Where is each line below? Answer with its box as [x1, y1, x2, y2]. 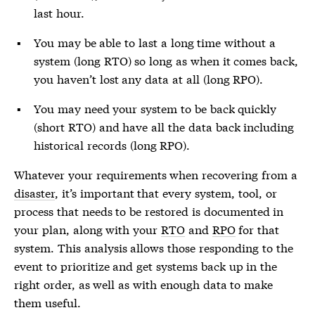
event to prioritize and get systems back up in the [14, 257, 278, 274]
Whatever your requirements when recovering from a [14, 166, 297, 182]
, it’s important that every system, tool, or [55, 184, 277, 200]
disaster [14, 184, 55, 200]
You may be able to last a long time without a [34, 34, 276, 50]
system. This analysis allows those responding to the [14, 239, 293, 255]
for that [235, 221, 280, 237]
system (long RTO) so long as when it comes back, [34, 52, 299, 68]
